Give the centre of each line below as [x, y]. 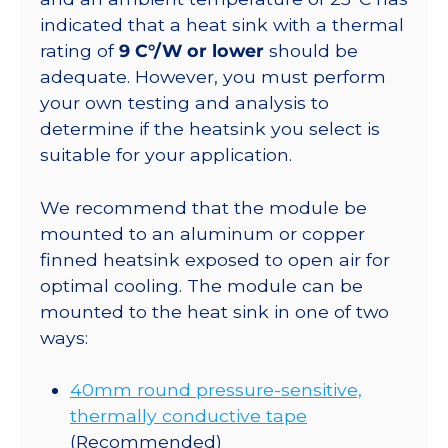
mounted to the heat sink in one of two [214, 311]
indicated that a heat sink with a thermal [222, 25]
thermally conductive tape [188, 415]
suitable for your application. [166, 155]
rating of [79, 51]
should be [311, 51]
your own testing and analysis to [184, 103]
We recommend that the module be [203, 207]
